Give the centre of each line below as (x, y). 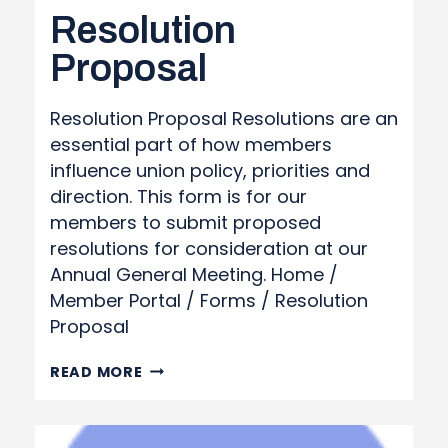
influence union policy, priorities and (210, 170)
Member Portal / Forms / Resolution (209, 300)
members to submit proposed (185, 222)
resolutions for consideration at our (209, 248)
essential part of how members (191, 144)
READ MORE (96, 372)
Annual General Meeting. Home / (194, 274)
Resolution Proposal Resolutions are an (224, 118)
